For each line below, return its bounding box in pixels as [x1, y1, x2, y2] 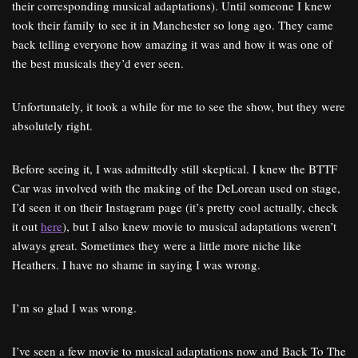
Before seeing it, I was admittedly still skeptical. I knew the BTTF [12, 161, 337, 177]
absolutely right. [12, 117, 93, 133]
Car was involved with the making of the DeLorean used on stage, [12, 180, 340, 196]
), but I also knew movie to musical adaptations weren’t [62, 218, 336, 234]
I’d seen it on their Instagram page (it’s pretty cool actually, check [12, 199, 338, 215]
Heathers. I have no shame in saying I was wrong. [12, 257, 261, 272]
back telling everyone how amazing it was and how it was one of [12, 36, 332, 52]
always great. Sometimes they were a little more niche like [12, 237, 301, 253]
